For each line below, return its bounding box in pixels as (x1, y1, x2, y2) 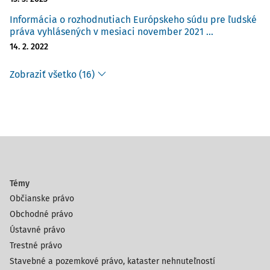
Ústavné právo (10, 225, 65, 235)
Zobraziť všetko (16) (10, 69, 95, 80)
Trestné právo (10, 240, 62, 251)
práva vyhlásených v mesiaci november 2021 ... (10, 26, 213, 37)
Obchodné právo (10, 209, 73, 219)
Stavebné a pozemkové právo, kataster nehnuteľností (10, 256, 215, 266)
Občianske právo (10, 193, 74, 204)
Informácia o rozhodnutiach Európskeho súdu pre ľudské (10, 14, 257, 25)
